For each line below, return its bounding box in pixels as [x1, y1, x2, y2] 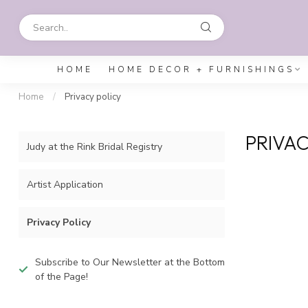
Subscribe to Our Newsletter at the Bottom [35, 256, 225, 269]
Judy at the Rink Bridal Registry [27, 140, 162, 153]
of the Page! [35, 270, 88, 283]
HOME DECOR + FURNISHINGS [108, 64, 294, 75]
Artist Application [27, 178, 103, 191]
